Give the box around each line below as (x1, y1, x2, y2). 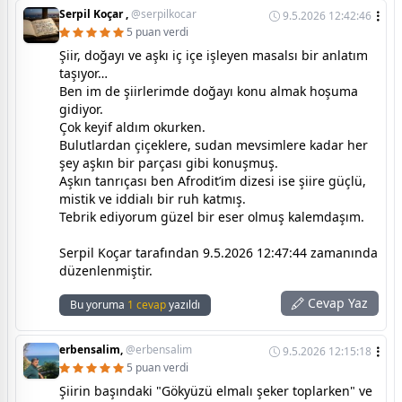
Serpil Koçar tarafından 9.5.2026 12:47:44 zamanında (59, 244, 378, 262)
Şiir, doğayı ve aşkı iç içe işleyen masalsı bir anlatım (59, 47, 368, 65)
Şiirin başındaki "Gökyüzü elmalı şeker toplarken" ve (59, 382, 372, 400)
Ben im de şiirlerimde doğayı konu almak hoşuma (59, 83, 358, 100)
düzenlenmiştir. (59, 262, 153, 280)
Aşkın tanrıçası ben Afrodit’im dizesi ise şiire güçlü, (59, 172, 366, 190)
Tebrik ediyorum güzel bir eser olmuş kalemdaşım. (59, 208, 364, 226)
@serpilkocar (131, 6, 197, 22)
